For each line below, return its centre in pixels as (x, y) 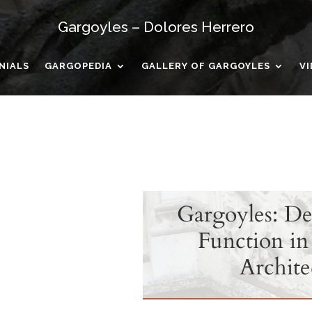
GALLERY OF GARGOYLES (205, 65)
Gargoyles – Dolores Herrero (156, 26)
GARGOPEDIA (78, 65)
